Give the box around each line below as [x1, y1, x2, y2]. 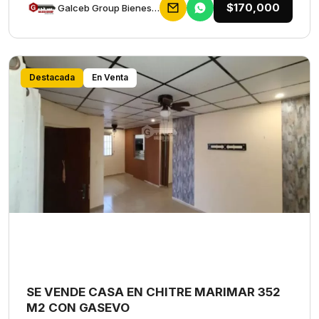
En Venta [92, 72, 128, 83]
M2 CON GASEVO [26, 300, 130, 315]
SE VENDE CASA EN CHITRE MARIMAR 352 [26, 285, 281, 299]
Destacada [29, 72, 75, 83]
